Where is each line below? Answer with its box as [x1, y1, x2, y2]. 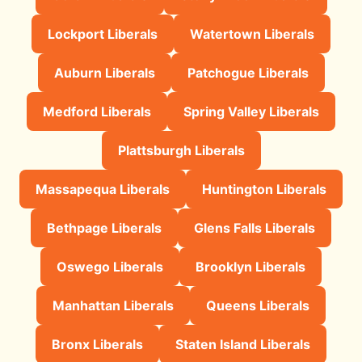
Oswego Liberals [57, 258, 163, 275]
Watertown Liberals [190, 25, 314, 42]
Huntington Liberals [202, 180, 326, 197]
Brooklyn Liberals [196, 258, 305, 275]
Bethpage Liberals [47, 219, 162, 236]
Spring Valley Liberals [183, 103, 319, 120]
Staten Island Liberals [175, 335, 310, 352]
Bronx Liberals [52, 335, 143, 352]
